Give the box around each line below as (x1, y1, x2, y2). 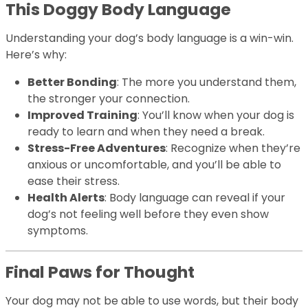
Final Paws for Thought (5, 261, 195, 284)
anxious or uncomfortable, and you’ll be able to (27, 157, 281, 173)
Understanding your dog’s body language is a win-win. (5, 30, 294, 47)
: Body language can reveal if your (104, 190, 285, 206)
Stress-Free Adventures (27, 140, 166, 157)
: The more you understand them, (117, 74, 296, 91)
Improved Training (27, 107, 137, 124)
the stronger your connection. (27, 91, 190, 107)
